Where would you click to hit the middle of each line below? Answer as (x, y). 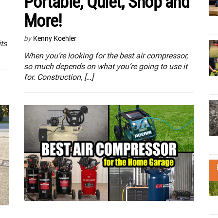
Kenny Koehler (55, 39)
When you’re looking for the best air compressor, (106, 56)
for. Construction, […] (59, 77)
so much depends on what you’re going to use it (106, 67)
